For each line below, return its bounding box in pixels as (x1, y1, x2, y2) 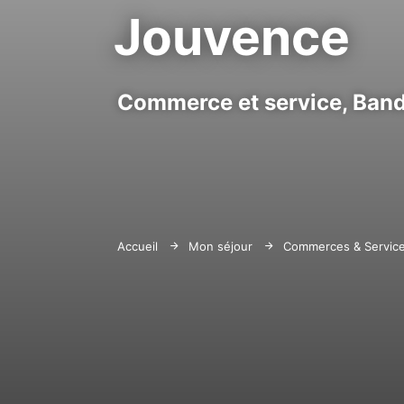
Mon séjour (188, 239, 256, 254)
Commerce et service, (117, 88, 348, 115)
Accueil (117, 239, 158, 254)
